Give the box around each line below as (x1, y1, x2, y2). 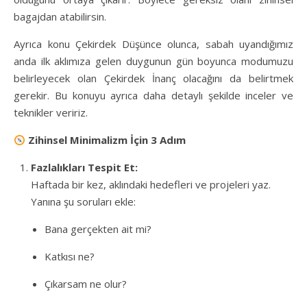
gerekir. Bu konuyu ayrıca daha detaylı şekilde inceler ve (14, 88, 293, 102)
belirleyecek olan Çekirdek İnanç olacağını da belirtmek (14, 71, 293, 85)
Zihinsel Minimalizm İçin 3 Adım (25, 133, 186, 147)
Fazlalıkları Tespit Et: (31, 160, 138, 174)
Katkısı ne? (45, 249, 95, 263)
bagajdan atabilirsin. (14, 10, 106, 23)
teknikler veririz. (14, 106, 88, 119)
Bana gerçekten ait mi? (45, 222, 151, 236)
